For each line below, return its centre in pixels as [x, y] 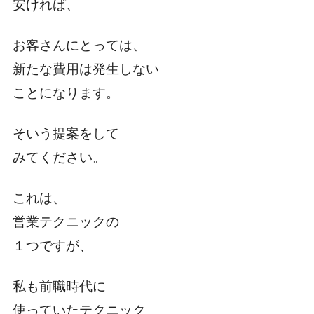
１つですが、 [52, 246]
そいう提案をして [66, 134]
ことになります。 [66, 93]
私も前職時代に [59, 287]
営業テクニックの [66, 222]
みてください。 [59, 158]
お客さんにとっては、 [79, 46]
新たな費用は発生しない [86, 69]
